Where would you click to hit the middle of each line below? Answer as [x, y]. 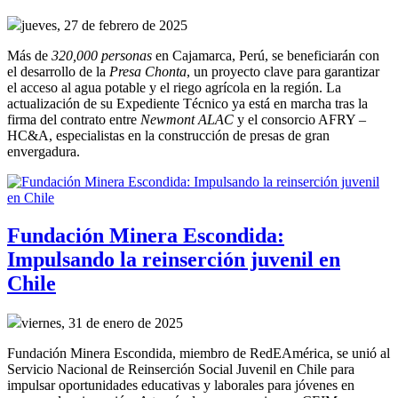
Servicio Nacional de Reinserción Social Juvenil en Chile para [181, 370]
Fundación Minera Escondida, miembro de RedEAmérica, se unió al [199, 354]
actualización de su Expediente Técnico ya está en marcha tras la [187, 104]
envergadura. [44, 152]
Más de [29, 56]
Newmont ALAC [187, 120]
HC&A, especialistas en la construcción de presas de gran [168, 136]
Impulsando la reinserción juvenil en [174, 260]
